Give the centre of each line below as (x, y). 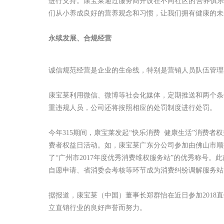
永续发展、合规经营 (80, 38)
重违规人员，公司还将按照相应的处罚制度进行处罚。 (132, 108)
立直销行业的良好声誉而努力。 (97, 208)
